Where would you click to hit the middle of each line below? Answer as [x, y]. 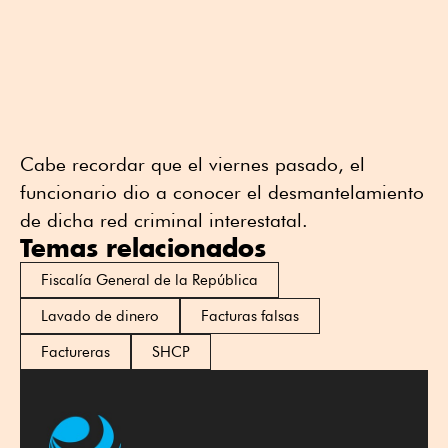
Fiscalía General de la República [149, 280]
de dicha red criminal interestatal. [164, 220]
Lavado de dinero [100, 316]
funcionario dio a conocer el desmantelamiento [222, 192]
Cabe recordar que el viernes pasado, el [192, 164]
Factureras [75, 352]
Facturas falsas [250, 316]
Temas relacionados [143, 248]
